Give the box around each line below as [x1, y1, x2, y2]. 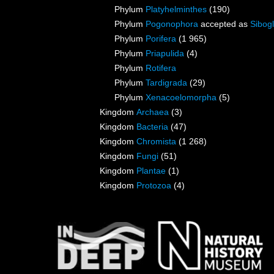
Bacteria [136, 122, 168, 132]
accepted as [198, 19, 250, 29]
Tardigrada [146, 78, 187, 88]
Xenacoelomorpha [146, 92, 217, 103]
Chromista [136, 136, 176, 147]
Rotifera [146, 63, 176, 73]
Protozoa [136, 180, 171, 191]
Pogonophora [146, 19, 198, 29]
